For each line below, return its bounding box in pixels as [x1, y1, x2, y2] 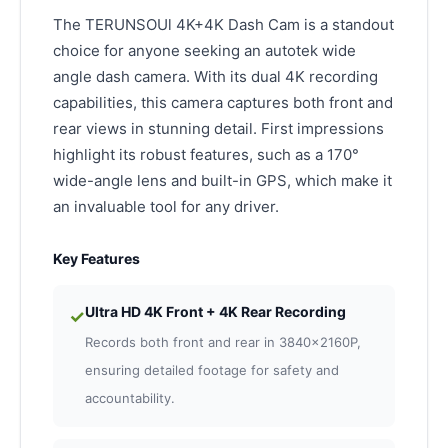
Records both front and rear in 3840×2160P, [85, 334, 361, 351]
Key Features [53, 250, 140, 268]
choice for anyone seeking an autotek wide [53, 41, 356, 61]
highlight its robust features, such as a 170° [53, 145, 359, 165]
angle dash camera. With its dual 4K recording [53, 67, 378, 87]
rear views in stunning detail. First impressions [53, 119, 384, 139]
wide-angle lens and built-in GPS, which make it [53, 171, 392, 191]
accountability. [85, 390, 175, 407]
